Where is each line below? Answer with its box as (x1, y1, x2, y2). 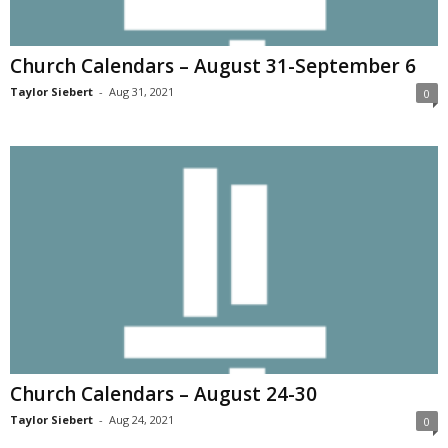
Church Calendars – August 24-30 (10, 381, 317, 408)
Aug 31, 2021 (109, 84, 174, 100)
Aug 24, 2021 (109, 412, 174, 428)
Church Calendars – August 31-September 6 (10, 53, 416, 80)
